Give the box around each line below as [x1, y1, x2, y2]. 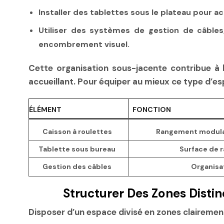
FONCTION [132, 104, 171, 114]
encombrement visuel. [38, 38, 129, 49]
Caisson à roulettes [42, 126, 112, 136]
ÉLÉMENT [29, 104, 61, 114]
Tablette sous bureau [38, 144, 115, 153]
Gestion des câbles [42, 161, 111, 171]
